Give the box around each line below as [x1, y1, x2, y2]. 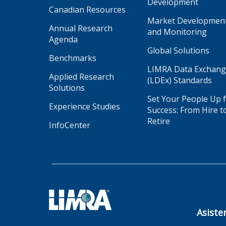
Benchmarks [49, 52, 96, 64]
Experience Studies [49, 100, 120, 112]
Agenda [49, 33, 78, 45]
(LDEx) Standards [147, 74, 212, 86]
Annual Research [49, 22, 112, 34]
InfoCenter [49, 119, 90, 131]
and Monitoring [147, 26, 207, 37]
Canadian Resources [49, 4, 126, 15]
